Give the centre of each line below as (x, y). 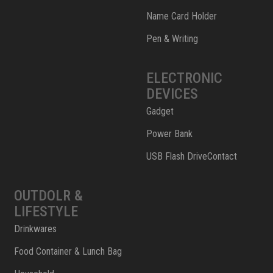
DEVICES (172, 94)
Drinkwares (35, 229)
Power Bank (169, 134)
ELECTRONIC (184, 78)
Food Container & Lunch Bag (68, 252)
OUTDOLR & (48, 196)
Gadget (160, 112)
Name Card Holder (181, 16)
